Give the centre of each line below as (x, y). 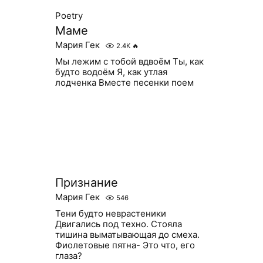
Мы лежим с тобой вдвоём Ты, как (129, 61)
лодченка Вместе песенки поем (124, 82)
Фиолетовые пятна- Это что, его (125, 245)
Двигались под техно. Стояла (118, 224)
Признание (86, 183)
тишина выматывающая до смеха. (127, 235)
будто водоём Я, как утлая (111, 72)
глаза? (68, 256)
